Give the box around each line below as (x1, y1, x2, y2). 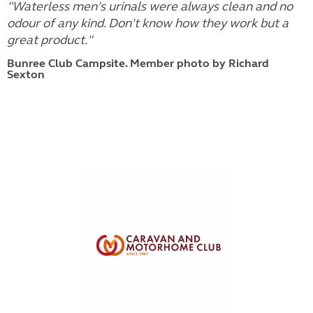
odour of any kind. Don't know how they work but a (7, 15, 289, 31)
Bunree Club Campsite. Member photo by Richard (7, 56, 269, 70)
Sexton (7, 67, 45, 81)
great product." (7, 31, 92, 48)
